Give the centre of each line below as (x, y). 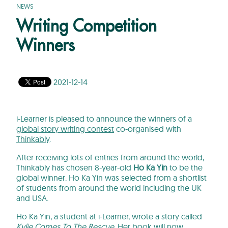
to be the (185, 168)
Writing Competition (87, 26)
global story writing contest (65, 129)
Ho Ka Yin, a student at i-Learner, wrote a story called (109, 217)
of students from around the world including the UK (109, 188)
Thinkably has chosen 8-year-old (75, 168)
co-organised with (148, 129)
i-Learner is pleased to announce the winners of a (104, 119)
